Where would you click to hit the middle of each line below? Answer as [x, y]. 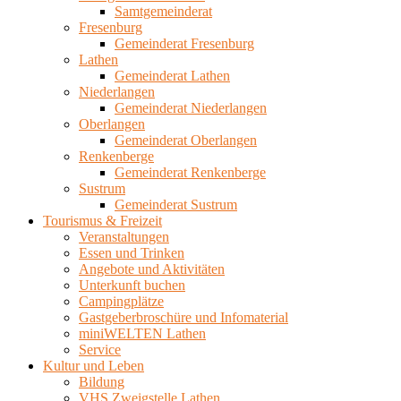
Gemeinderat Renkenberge [190, 172]
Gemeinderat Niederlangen [191, 108]
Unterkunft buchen [132, 285]
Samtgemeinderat [163, 11]
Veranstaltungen [124, 237]
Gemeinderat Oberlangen [186, 140]
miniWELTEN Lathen [142, 333]
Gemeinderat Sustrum [176, 205]
